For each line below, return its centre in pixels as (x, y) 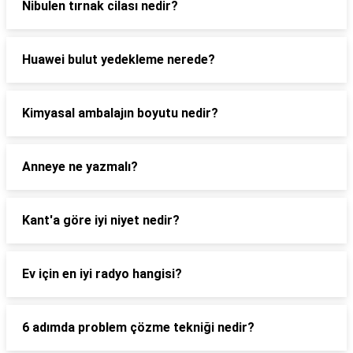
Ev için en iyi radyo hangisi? (102, 274)
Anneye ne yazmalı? (80, 167)
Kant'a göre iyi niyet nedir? (101, 220)
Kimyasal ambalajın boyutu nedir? (120, 113)
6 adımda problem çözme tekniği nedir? (138, 327)
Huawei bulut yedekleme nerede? (119, 59)
